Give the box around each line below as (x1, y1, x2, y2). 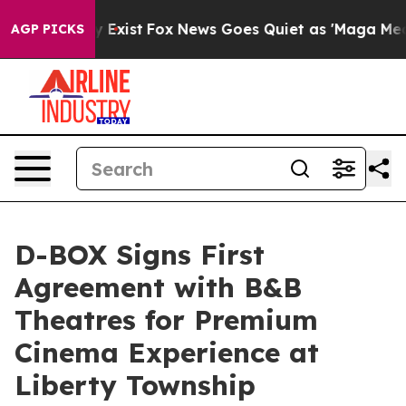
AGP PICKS (11, 21, 84, 37)
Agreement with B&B (14, 270, 302, 304)
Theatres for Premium (14, 303, 318, 337)
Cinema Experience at (14, 335, 319, 370)
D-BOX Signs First (14, 237, 265, 272)
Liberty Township (14, 368, 256, 402)
